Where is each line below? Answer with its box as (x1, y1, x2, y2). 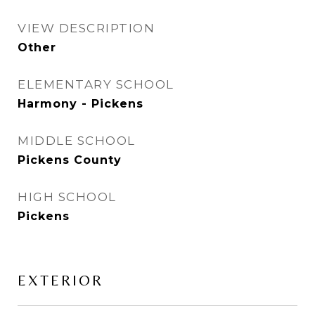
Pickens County (18, 153, 122, 167)
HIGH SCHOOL (18, 190, 117, 204)
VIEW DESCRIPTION (18, 21, 155, 35)
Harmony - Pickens (18, 97, 143, 110)
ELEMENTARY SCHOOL (18, 77, 174, 91)
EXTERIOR (18, 272, 103, 289)
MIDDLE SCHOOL (18, 134, 136, 148)
